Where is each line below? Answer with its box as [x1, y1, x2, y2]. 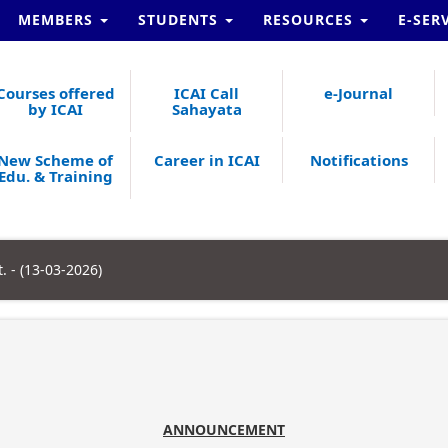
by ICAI [27, 99, 83, 119]
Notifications [309, 150, 408, 170]
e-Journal [324, 83, 394, 103]
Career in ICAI [153, 150, 260, 170]
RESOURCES [263, 10, 358, 29]
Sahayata [171, 99, 242, 119]
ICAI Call [174, 83, 240, 103]
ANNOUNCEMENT [163, 420, 285, 439]
